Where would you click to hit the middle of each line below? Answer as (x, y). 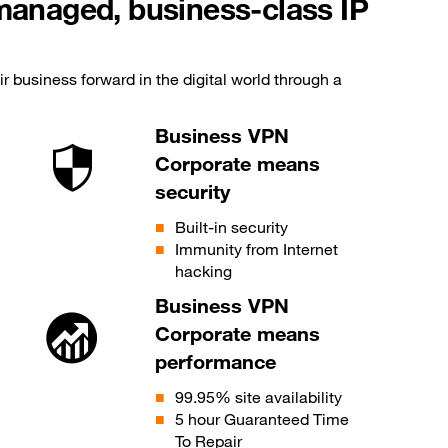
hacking (204, 270)
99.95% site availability (259, 396)
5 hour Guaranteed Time (262, 418)
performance (216, 361)
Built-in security (232, 226)
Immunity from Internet (257, 248)
